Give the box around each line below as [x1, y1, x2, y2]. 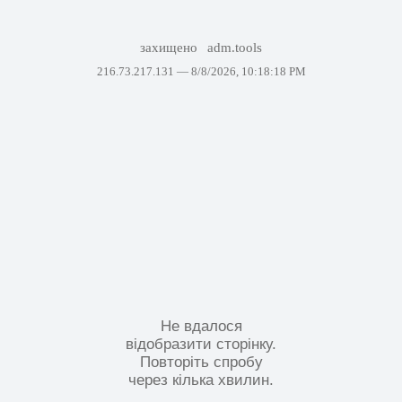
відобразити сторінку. [126, 335, 276, 353]
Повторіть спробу [139, 353, 263, 371]
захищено [139, 40, 201, 55]
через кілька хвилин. [128, 371, 274, 389]
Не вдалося [160, 317, 242, 335]
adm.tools [207, 40, 263, 55]
